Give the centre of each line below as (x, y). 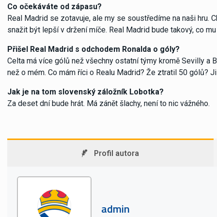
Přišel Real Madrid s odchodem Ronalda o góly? (93, 49)
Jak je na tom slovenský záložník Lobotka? (85, 92)
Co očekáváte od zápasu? (54, 6)
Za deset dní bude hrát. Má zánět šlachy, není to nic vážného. (108, 103)
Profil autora (116, 153)
